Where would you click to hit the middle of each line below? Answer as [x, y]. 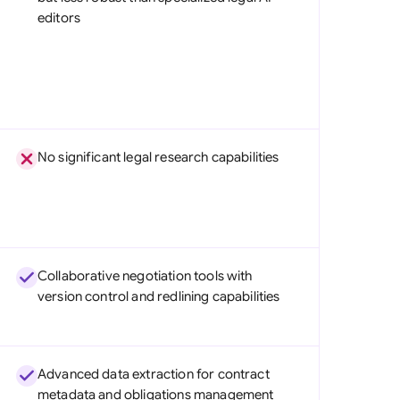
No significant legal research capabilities [158, 157]
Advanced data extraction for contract [153, 374]
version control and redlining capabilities [158, 296]
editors [58, 18]
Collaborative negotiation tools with [145, 276]
